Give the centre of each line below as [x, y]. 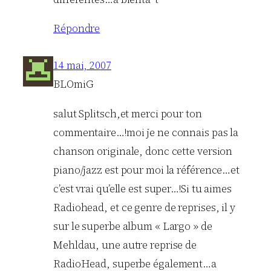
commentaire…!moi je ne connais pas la [146, 132]
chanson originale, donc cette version [143, 151]
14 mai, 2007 [82, 66]
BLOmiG [73, 84]
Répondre [77, 29]
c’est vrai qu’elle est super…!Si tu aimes [142, 188]
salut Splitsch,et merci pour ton [128, 113]
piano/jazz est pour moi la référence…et [147, 170]
